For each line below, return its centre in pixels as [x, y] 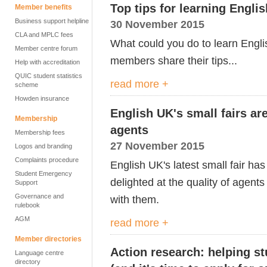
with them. [135, 199]
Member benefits [44, 7]
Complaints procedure [47, 160]
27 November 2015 [157, 146]
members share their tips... [174, 60]
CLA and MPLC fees [44, 35]
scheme [27, 85]
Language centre [39, 253]
